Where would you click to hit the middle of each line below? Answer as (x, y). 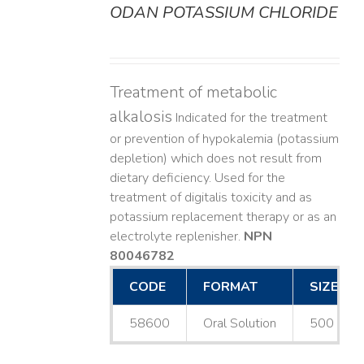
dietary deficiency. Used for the (197, 178)
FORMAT (230, 287)
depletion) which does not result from (215, 159)
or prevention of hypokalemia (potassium (224, 139)
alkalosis (141, 117)
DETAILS (46, 14)
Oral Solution (239, 324)
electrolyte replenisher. (176, 237)
